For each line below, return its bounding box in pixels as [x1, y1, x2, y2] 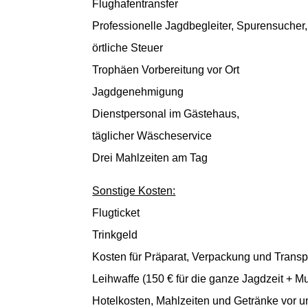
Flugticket [92, 206, 140, 219]
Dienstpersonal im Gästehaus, [92, 107, 240, 120]
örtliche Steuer [92, 41, 164, 54]
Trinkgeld [92, 228, 138, 241]
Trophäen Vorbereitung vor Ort [92, 63, 240, 76]
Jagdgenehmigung [92, 85, 184, 98]
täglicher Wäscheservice [92, 129, 212, 142]
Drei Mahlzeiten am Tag [92, 151, 208, 164]
